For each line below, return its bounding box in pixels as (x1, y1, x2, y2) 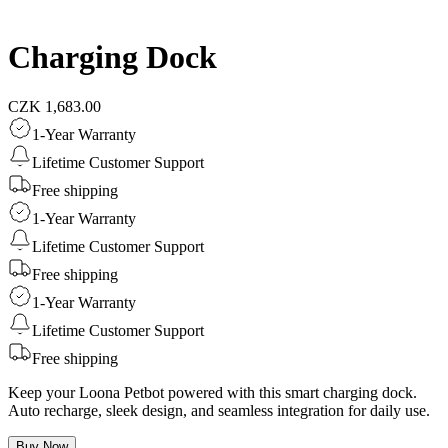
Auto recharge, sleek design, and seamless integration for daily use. (8, 401, 430, 419)
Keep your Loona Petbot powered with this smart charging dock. (8, 383, 417, 401)
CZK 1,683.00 (8, 97, 101, 115)
